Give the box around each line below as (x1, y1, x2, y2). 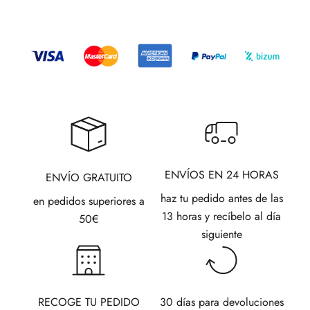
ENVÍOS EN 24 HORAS (164, 167, 279, 183)
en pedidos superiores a (33, 193, 145, 210)
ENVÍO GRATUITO (45, 170, 132, 186)
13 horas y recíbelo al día (162, 208, 281, 225)
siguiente (201, 226, 242, 243)
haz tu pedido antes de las (160, 190, 283, 207)
